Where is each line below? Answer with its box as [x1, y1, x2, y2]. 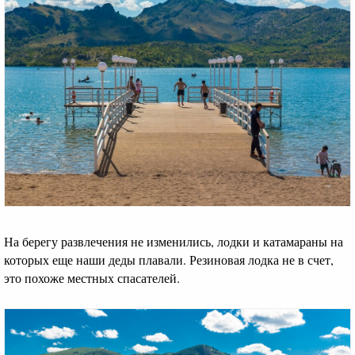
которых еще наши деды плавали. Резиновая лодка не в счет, [4, 251, 334, 269]
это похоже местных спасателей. [4, 269, 180, 287]
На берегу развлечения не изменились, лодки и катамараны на [4, 233, 343, 250]
